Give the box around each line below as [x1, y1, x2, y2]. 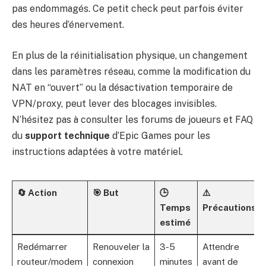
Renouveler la [92, 241, 150, 252]
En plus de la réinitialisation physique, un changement [12, 49, 248, 61]
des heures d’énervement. [12, 19, 124, 31]
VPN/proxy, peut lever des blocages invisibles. [12, 97, 217, 109]
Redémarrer [17, 241, 68, 252]
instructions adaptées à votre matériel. [12, 145, 183, 157]
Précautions [202, 202, 256, 213]
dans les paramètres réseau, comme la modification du [12, 65, 251, 77]
